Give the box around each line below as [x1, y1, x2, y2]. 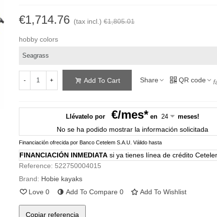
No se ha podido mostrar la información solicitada [57, 125, 209, 134]
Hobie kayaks [41, 175, 82, 183]
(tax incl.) [73, 17, 102, 25]
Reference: [18, 162, 53, 170]
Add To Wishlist [139, 188, 186, 196]
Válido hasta [133, 139, 162, 146]
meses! [176, 113, 200, 121]
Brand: [18, 175, 39, 183]
